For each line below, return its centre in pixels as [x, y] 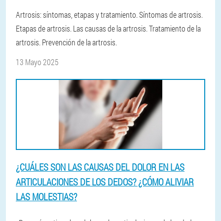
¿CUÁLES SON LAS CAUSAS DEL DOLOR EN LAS [100, 167]
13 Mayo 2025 [37, 62]
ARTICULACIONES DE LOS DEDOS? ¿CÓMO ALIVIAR [105, 182]
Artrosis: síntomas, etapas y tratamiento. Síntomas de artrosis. [109, 15]
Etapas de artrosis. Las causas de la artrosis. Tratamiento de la [108, 28]
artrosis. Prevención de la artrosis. [66, 42]
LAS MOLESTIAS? [46, 197]
